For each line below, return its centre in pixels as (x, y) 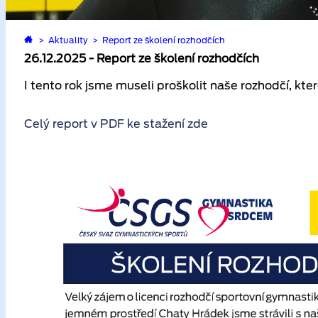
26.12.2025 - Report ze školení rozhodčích (142, 59)
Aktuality (68, 40)
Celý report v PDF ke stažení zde (116, 124)
